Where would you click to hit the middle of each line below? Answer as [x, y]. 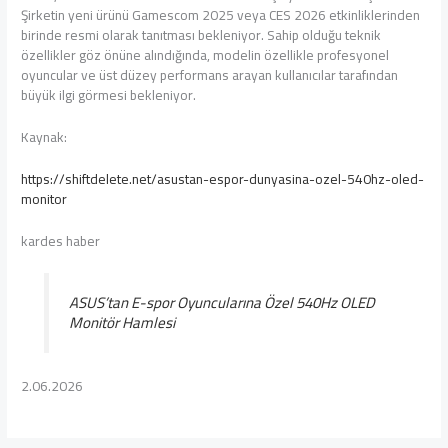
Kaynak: [44, 137]
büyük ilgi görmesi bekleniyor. [109, 95]
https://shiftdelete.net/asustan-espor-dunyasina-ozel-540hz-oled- [223, 178]
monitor [44, 198]
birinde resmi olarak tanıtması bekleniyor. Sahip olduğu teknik [201, 35]
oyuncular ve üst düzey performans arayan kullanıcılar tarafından [210, 75]
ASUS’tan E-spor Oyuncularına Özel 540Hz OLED [221, 303]
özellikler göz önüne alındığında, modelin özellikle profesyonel [205, 55]
